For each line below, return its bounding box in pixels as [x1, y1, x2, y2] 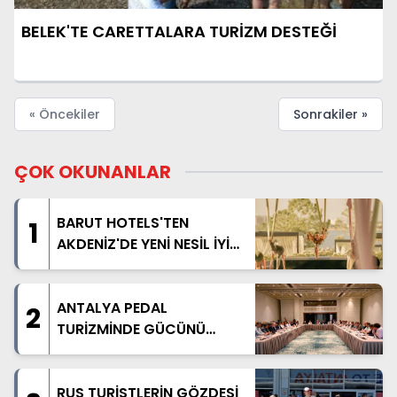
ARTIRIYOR [57, 339, 129, 361]
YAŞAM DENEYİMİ [57, 254, 173, 276]
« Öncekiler [29, 105, 100, 123]
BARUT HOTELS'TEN [57, 212, 189, 233]
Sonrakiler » [293, 105, 368, 123]
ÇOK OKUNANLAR [14, 159, 171, 184]
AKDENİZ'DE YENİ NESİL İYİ [57, 233, 230, 254]
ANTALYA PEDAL [57, 297, 167, 318]
